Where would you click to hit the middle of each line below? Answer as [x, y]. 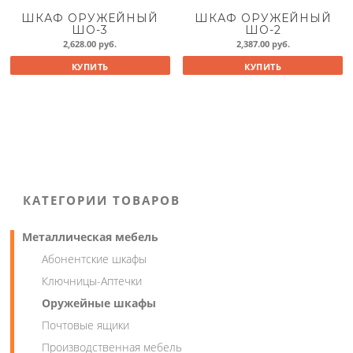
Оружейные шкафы [99, 303]
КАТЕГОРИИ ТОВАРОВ [102, 200]
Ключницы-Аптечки [92, 281]
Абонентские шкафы [95, 258]
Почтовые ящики [86, 325]
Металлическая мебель [91, 236]
